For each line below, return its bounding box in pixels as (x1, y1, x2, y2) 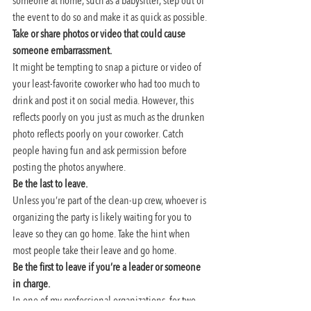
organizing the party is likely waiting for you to (12, 209, 194, 225)
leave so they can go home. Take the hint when (12, 226, 192, 242)
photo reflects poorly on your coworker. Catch (12, 126, 185, 142)
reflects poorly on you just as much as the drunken (12, 109, 207, 125)
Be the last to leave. (12, 176, 90, 192)
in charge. (12, 276, 52, 292)
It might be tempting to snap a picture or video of (12, 59, 203, 75)
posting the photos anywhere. (12, 159, 126, 175)
